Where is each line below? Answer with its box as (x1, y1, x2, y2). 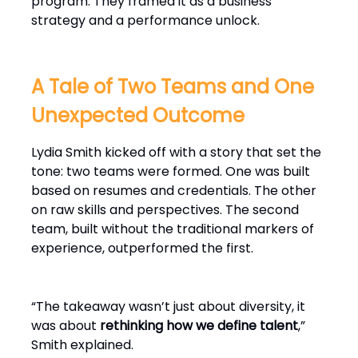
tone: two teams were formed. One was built (31, 162, 310, 181)
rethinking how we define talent (100, 316, 298, 336)
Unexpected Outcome (31, 102, 245, 129)
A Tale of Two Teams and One (31, 74, 314, 101)
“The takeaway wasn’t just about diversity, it (31, 297, 305, 316)
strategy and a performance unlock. (31, 11, 260, 30)
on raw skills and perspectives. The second (31, 201, 299, 220)
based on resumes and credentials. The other (31, 181, 316, 201)
